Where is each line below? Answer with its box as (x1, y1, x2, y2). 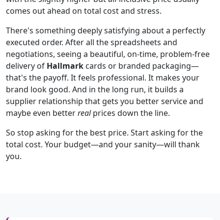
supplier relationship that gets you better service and (6, 96, 203, 107)
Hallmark (47, 60, 83, 71)
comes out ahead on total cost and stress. (6, 5, 162, 16)
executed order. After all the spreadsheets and (6, 37, 177, 48)
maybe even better (6, 108, 78, 118)
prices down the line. (91, 108, 170, 118)
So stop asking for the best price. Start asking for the (6, 127, 203, 138)
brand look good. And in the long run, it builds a (6, 84, 184, 95)
